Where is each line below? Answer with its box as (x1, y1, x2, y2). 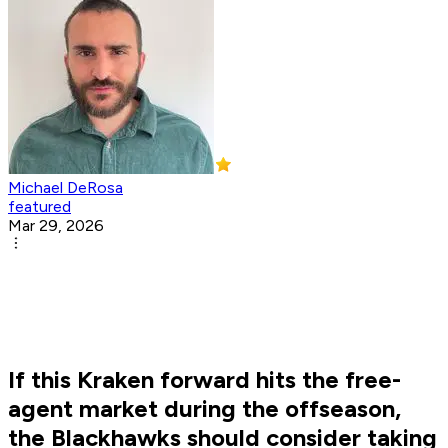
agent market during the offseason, (8, 394, 401, 424)
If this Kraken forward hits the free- (8, 365, 401, 395)
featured (8, 197, 71, 217)
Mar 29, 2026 (8, 216, 104, 236)
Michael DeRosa (8, 178, 123, 198)
